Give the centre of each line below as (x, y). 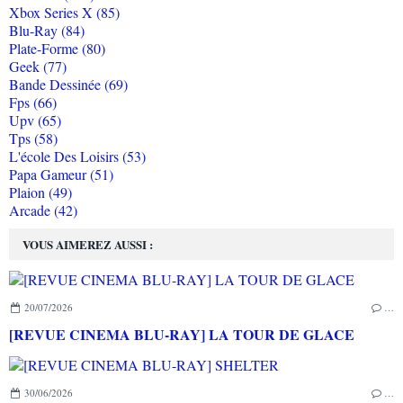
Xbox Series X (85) (64, 13)
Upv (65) (35, 121)
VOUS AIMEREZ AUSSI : (88, 245)
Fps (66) (33, 103)
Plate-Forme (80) (57, 49)
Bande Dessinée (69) (68, 85)
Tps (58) (33, 139)
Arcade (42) (43, 210)
